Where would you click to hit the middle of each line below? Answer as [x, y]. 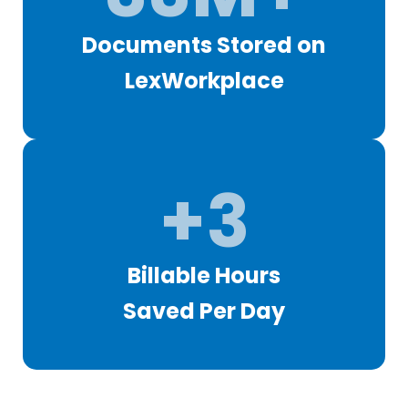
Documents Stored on [204, 45]
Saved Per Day [204, 311]
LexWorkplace [204, 80]
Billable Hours [204, 275]
